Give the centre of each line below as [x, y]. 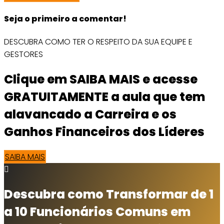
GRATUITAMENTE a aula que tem [104, 97]
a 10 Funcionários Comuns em [97, 212]
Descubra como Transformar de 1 [109, 194]
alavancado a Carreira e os [90, 114]
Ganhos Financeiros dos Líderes [104, 132]
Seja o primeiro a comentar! [65, 19]
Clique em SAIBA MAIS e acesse [101, 79]
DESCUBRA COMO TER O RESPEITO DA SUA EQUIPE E [98, 42]
